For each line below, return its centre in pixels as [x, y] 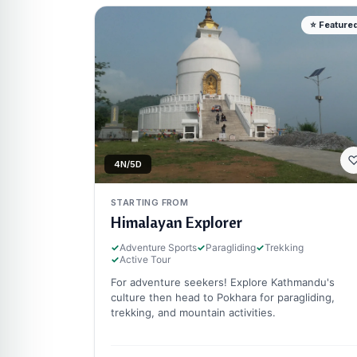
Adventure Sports [158, 247]
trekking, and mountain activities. [193, 312]
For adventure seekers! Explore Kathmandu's [223, 282]
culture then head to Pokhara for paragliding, [223, 297]
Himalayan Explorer [177, 222]
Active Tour [145, 259]
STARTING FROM [150, 202]
